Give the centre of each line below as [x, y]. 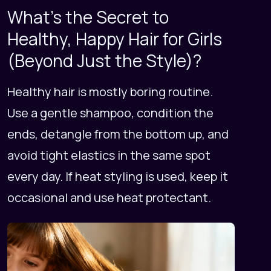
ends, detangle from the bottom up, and [118, 134]
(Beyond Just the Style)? [104, 61]
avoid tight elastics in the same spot [109, 155]
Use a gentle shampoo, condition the [110, 113]
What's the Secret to [88, 17]
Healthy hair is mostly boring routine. [110, 92]
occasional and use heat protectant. [109, 198]
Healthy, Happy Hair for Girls [115, 39]
